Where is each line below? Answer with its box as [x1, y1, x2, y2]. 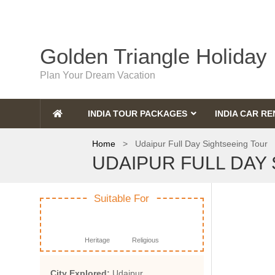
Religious [132, 236, 160, 244]
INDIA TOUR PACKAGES [87, 109, 187, 118]
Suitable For [94, 192, 149, 204]
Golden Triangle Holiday [39, 44, 267, 68]
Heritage [85, 236, 110, 244]
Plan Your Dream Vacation [39, 70, 155, 80]
